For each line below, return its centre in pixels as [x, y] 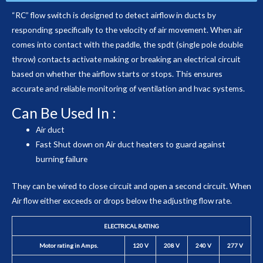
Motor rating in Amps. [68, 245]
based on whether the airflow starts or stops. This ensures [117, 73]
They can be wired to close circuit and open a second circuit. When [131, 186]
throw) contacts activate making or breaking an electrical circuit [126, 59]
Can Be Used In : [64, 113]
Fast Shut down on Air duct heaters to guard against [131, 144]
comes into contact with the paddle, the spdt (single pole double [127, 44]
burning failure [62, 159]
